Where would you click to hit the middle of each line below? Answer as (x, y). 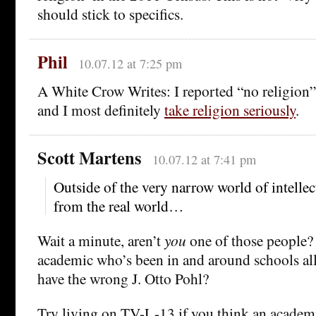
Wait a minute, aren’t (101, 240)
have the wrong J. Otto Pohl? (123, 278)
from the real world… (119, 205)
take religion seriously (230, 109)
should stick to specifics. (110, 13)
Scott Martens (90, 157)
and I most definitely (101, 109)
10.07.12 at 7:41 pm (204, 159)
